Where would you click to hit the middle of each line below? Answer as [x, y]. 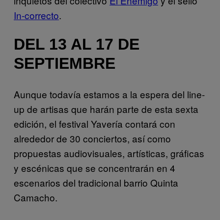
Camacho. [36, 197]
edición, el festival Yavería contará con [95, 123]
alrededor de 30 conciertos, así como [92, 138]
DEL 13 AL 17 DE [77, 44]
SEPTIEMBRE [65, 64]
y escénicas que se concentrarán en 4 [95, 167]
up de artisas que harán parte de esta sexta [106, 109]
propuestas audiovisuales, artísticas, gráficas [109, 153]
